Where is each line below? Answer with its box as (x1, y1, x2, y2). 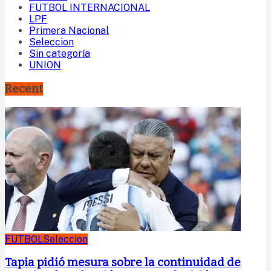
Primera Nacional (29, 25, 109, 37)
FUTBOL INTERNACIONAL (29, 2, 150, 14)
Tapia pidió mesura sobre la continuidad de (5, 256, 241, 270)
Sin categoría (29, 48, 90, 60)
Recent (5, 82, 43, 96)
